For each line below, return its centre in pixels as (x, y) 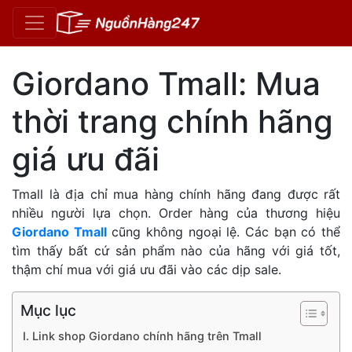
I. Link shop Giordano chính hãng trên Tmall (142, 335)
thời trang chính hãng (172, 121)
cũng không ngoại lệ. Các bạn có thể (224, 231)
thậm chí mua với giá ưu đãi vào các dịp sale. (147, 269)
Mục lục (48, 310)
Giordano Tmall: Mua (166, 83)
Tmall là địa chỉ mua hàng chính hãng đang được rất (176, 194)
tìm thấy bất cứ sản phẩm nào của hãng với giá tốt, (176, 250)
